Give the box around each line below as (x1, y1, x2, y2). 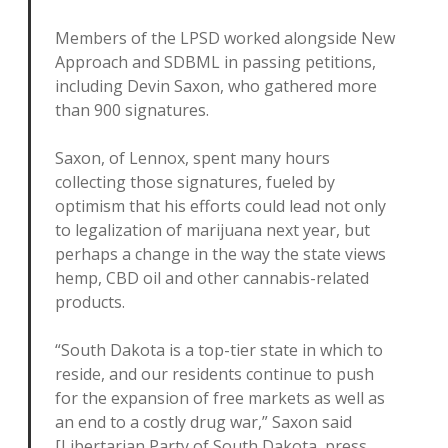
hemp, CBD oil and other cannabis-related (55, 267, 369, 289)
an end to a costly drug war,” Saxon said (55, 411, 352, 433)
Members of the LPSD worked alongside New (55, 27, 395, 49)
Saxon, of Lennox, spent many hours (55, 147, 330, 169)
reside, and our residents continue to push (55, 363, 374, 385)
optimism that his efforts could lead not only (55, 195, 386, 217)
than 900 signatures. (55, 99, 209, 121)
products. (55, 291, 125, 313)
